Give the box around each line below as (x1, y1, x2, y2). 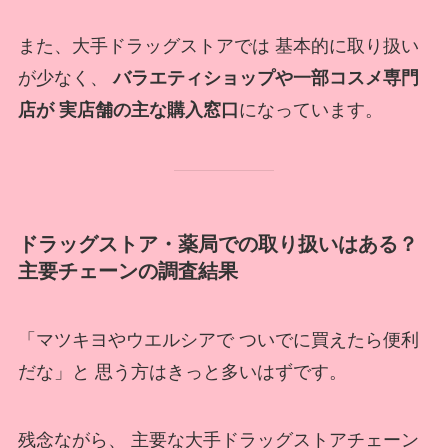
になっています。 (238, 99, 383, 120)
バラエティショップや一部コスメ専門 (112, 67, 419, 88)
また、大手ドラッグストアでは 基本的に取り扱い (17, 35, 419, 56)
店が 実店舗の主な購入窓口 (17, 99, 239, 120)
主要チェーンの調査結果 (17, 259, 238, 282)
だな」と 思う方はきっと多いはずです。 (17, 361, 347, 382)
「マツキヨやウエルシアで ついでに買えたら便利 (17, 329, 419, 350)
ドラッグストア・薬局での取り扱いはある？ (17, 232, 418, 255)
